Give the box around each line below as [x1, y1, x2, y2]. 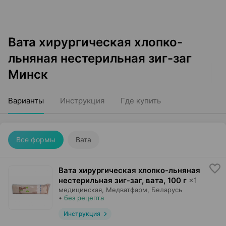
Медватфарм [106, 186, 147, 194]
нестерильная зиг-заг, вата [59, 176, 163, 185]
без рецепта [64, 194, 104, 202]
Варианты [8, 96, 44, 105]
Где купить [121, 96, 161, 105]
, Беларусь [147, 186, 182, 194]
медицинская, [59, 186, 104, 194]
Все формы [16, 135, 55, 144]
